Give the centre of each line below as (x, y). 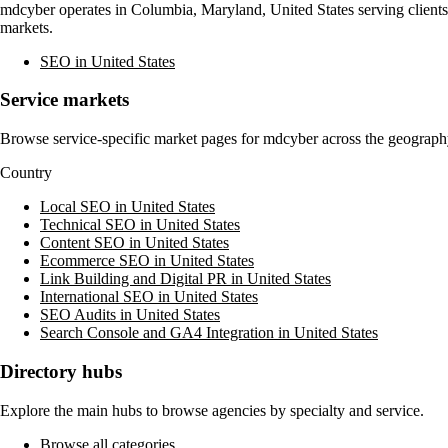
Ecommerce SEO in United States (147, 261)
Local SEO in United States (127, 207)
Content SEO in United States (134, 243)
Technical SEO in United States (140, 225)
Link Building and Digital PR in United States (185, 279)
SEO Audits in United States (130, 315)
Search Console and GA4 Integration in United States (209, 333)
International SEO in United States (149, 297)
